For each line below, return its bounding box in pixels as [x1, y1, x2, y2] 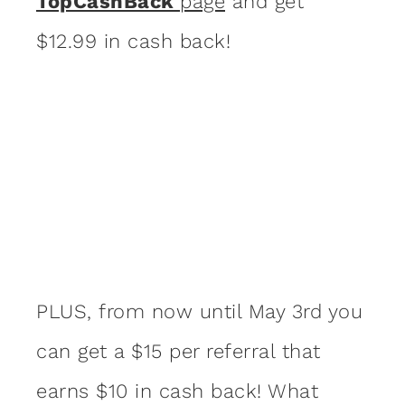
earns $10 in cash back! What [36, 380, 318, 403]
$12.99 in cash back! [36, 29, 231, 52]
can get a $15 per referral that [36, 340, 321, 363]
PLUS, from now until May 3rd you [36, 300, 363, 324]
